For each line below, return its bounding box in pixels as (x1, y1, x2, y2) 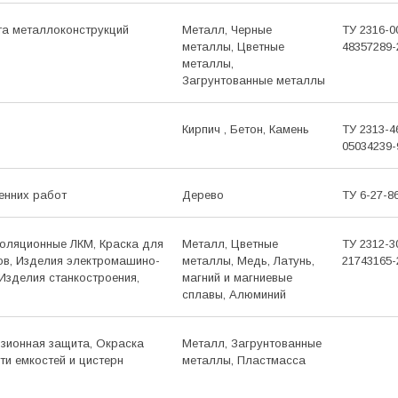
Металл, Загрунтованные (181, 336, 322, 350)
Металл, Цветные (181, 236, 278, 251)
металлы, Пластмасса (181, 353, 306, 367)
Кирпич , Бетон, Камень (181, 122, 309, 136)
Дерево (181, 187, 224, 202)
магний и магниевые (181, 270, 292, 284)
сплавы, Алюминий (181, 287, 286, 301)
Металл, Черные (181, 22, 272, 36)
